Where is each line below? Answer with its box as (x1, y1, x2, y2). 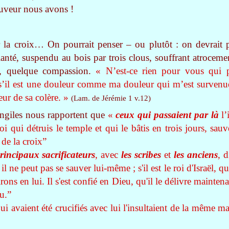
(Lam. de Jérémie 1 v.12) (71, 94, 151, 102)
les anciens (173, 149, 218, 160)
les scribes (121, 149, 161, 160)
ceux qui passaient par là (116, 109, 219, 120)
